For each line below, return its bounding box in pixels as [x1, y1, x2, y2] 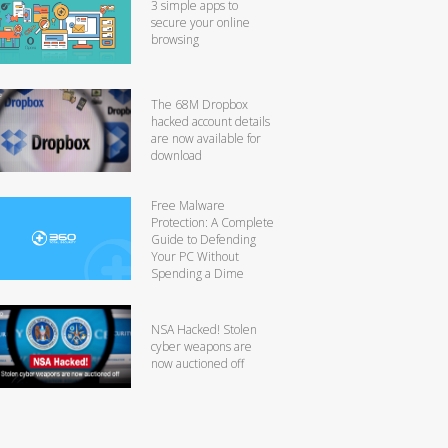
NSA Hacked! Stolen [151, 320, 257, 338]
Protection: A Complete [151, 213, 274, 231]
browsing [151, 30, 199, 48]
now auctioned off [151, 354, 244, 372]
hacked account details [151, 112, 270, 130]
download [151, 146, 202, 164]
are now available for [151, 129, 261, 147]
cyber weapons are [151, 337, 252, 355]
